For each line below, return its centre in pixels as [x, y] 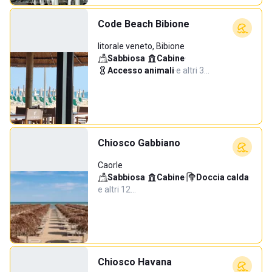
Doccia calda [223, 177]
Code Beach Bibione [144, 24]
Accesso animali [141, 70]
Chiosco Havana [135, 262]
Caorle [110, 165]
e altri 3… [193, 70]
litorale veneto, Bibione [141, 46]
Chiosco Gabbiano [139, 143]
